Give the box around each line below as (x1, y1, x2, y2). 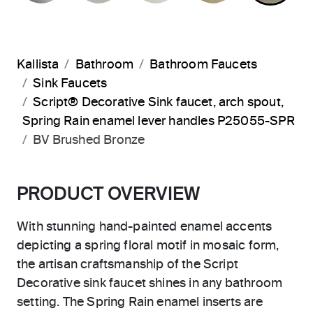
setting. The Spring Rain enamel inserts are (17, 296, 263, 309)
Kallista (17, 58, 59, 71)
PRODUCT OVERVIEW (17, 185, 200, 204)
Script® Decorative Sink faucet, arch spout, (33, 96, 284, 109)
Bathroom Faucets (150, 58, 258, 71)
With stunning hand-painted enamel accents (17, 220, 272, 233)
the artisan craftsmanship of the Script (17, 258, 239, 271)
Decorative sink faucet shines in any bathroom (17, 277, 283, 290)
